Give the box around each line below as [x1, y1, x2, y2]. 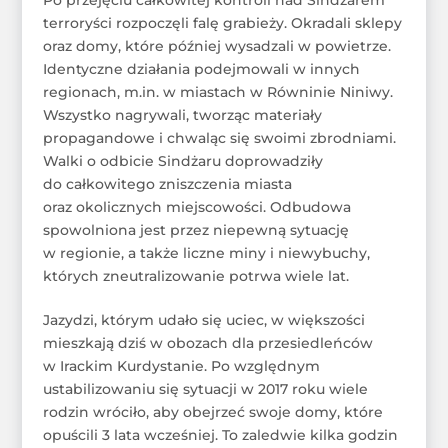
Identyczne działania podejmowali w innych [42, 59, 360, 78]
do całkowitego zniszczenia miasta [42, 174, 292, 193]
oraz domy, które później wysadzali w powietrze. [42, 36, 391, 55]
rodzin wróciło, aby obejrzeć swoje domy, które [42, 402, 383, 421]
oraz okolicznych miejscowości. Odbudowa [42, 197, 351, 216]
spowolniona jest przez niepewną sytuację [42, 220, 349, 239]
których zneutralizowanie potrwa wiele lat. [42, 266, 349, 285]
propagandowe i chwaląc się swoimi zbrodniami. [42, 128, 396, 147]
